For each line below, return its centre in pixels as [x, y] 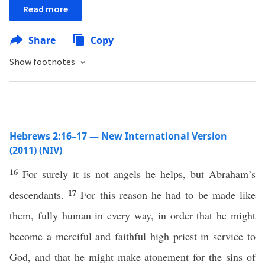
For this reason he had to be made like [168, 195]
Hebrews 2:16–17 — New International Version [118, 136]
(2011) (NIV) [36, 150]
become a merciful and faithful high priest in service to [132, 236]
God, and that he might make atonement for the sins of [132, 257]
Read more [46, 9]
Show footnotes [43, 62]
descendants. [39, 195]
